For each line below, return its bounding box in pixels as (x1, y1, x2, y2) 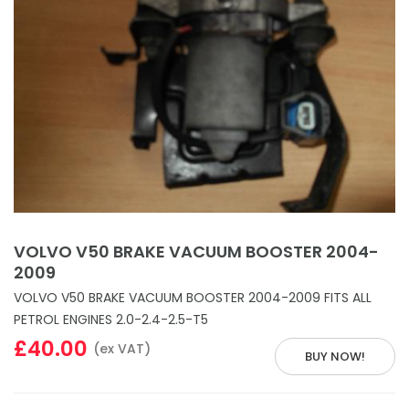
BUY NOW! (305, 347, 365, 365)
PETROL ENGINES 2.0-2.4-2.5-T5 (14, 309, 208, 329)
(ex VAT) (93, 339, 152, 358)
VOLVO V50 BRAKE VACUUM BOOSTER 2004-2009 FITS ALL (14, 288, 372, 307)
